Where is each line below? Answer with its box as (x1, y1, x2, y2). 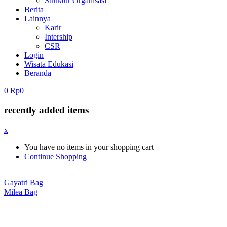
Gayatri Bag (4, 178, 43, 187)
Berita (24, 5, 44, 14)
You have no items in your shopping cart (24, 142, 154, 152)
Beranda (24, 69, 51, 78)
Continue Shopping (24, 152, 87, 161)
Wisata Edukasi (24, 60, 73, 69)
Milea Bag (4, 187, 37, 196)
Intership (45, 32, 72, 42)
